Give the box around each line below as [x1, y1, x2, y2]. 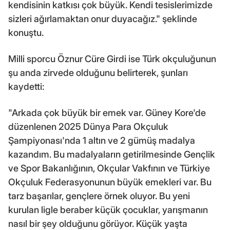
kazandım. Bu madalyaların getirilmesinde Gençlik [8, 148, 215, 160]
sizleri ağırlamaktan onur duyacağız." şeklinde [8, 13, 197, 24]
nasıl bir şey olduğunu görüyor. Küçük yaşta [8, 218, 187, 229]
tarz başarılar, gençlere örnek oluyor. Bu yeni [8, 190, 190, 201]
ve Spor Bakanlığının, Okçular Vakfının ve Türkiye [8, 162, 210, 174]
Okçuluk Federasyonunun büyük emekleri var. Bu [8, 176, 212, 187]
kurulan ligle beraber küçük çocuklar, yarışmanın [8, 204, 208, 215]
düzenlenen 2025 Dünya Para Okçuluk [8, 121, 168, 132]
